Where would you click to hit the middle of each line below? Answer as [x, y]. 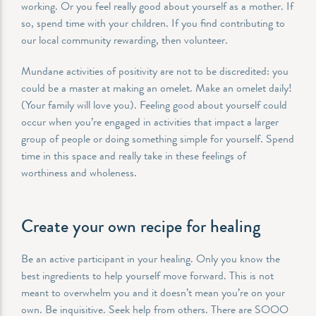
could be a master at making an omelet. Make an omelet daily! [157, 87]
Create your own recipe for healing [141, 226]
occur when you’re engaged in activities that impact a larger [150, 121]
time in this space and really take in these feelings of [134, 155]
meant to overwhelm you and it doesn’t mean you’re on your [153, 292]
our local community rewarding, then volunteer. [126, 39]
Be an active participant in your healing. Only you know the [151, 258]
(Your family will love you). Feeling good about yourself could [154, 104]
